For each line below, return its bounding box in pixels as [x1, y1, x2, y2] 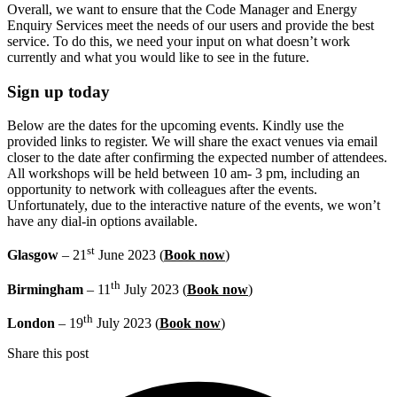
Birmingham [7, 281, 83, 297]
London [7, 315, 55, 331]
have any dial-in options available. [7, 214, 198, 230]
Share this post [7, 346, 89, 362]
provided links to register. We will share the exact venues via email [7, 134, 378, 150]
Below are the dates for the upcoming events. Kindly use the [7, 118, 344, 134]
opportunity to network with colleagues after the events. [7, 182, 317, 198]
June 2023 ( [95, 247, 164, 263]
